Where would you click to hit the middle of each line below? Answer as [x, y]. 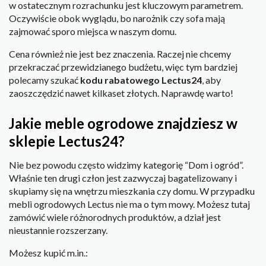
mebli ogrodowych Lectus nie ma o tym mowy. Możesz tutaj [129, 204]
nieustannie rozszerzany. [58, 230]
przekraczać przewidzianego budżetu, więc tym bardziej [123, 67]
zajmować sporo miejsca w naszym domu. [93, 31]
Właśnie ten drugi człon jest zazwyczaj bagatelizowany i [123, 178]
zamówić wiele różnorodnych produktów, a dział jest [115, 217]
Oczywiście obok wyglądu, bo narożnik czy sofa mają [117, 18]
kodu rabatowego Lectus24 [141, 80]
